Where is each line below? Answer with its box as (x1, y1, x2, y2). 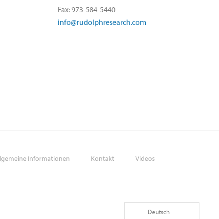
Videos (135, 153, 155, 163)
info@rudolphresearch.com (58, 17, 146, 27)
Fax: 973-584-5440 (58, 4, 115, 14)
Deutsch (148, 208, 170, 216)
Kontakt (90, 153, 114, 163)
